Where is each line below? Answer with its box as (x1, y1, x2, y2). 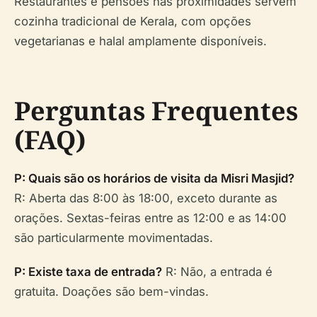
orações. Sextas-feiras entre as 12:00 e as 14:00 (14, 210, 287, 225)
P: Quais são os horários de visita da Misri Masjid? (14, 171, 294, 185)
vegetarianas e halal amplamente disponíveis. (14, 33, 267, 48)
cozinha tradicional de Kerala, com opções (14, 13, 251, 28)
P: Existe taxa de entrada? (14, 264, 162, 279)
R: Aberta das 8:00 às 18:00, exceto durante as (14, 190, 277, 205)
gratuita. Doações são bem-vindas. (14, 284, 209, 299)
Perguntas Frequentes (14, 93, 298, 128)
